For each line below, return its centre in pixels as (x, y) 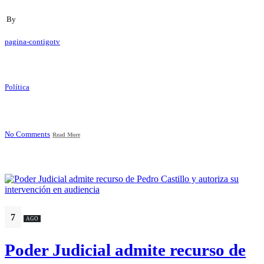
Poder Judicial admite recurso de (125, 250)
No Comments (27, 134)
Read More (66, 134)
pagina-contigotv (32, 42)
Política (17, 88)
